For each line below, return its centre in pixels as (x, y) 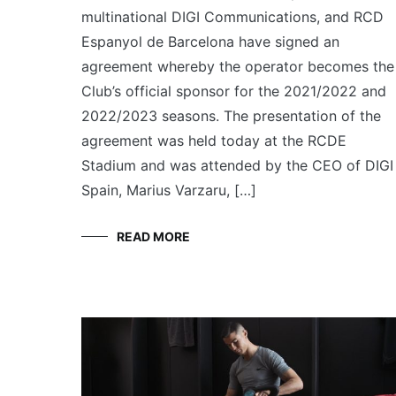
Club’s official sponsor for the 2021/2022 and (234, 91)
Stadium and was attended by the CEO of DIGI (237, 166)
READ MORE (153, 237)
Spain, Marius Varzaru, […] (169, 190)
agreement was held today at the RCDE (214, 141)
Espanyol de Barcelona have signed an (210, 42)
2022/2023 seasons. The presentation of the (231, 116)
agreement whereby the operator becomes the (238, 67)
